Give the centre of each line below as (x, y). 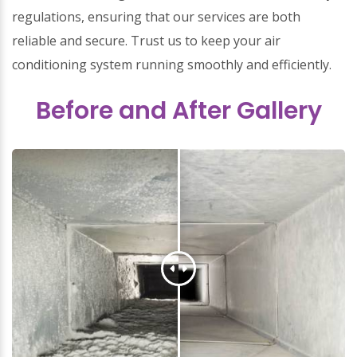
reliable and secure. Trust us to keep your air (146, 41)
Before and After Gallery (178, 111)
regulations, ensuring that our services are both (156, 17)
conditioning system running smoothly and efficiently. (172, 65)
